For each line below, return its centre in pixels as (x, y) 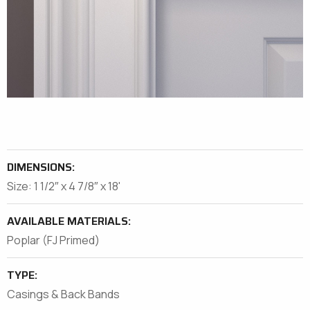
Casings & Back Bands (63, 294)
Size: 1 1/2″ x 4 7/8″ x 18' (64, 186)
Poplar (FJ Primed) (53, 240)
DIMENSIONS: (41, 167)
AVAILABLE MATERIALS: (69, 221)
